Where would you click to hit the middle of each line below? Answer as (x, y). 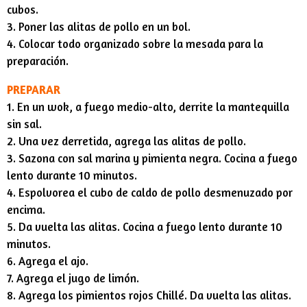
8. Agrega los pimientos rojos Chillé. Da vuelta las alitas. (149, 295)
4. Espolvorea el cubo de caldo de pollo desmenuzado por (150, 192)
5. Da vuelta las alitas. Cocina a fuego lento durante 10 (145, 226)
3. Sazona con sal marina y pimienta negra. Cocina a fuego (152, 158)
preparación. (38, 61)
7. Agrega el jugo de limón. (73, 278)
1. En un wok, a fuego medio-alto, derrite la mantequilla (148, 107)
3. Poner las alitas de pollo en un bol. (99, 26)
